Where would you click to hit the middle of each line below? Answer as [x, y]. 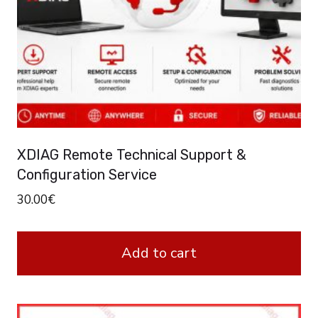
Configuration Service [87, 175]
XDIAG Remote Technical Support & [132, 155]
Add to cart [159, 253]
